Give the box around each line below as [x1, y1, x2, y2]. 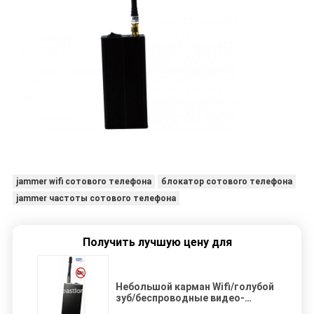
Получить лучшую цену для [82, 235, 232, 249]
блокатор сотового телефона [161, 176, 292, 186]
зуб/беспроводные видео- [116, 292, 245, 303]
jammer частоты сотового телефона [15, 193, 176, 203]
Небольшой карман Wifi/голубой [116, 280, 274, 292]
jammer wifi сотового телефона [15, 176, 151, 186]
